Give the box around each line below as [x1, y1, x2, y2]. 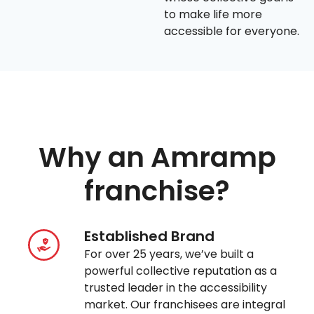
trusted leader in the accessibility [84, 280, 268, 296]
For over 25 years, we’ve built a [84, 246, 254, 263]
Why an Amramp [38, 138, 276, 177]
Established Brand [84, 226, 215, 247]
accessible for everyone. [164, 23, 299, 40]
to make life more [164, 6, 262, 23]
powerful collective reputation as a [84, 263, 278, 280]
